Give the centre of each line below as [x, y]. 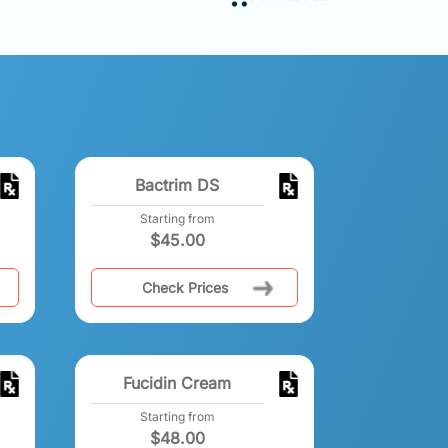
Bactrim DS [177, 184]
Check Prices [184, 287]
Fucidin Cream [177, 382]
